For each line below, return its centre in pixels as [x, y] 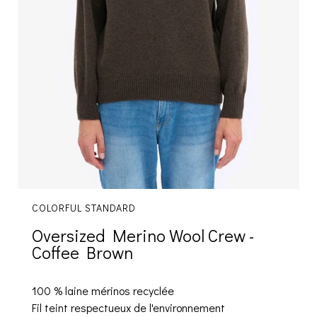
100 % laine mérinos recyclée [103, 291]
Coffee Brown [82, 253]
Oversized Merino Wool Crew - [143, 236]
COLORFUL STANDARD [84, 208]
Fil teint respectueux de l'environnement [128, 308]
